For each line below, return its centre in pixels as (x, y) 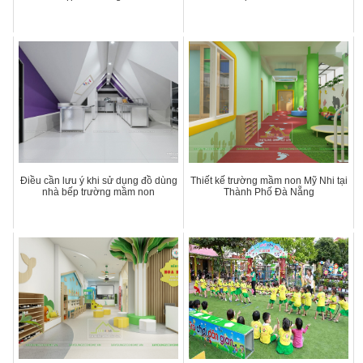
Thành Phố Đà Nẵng (269, 192)
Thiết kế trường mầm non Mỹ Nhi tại (269, 181)
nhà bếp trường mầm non (99, 192)
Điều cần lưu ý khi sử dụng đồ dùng (98, 181)
